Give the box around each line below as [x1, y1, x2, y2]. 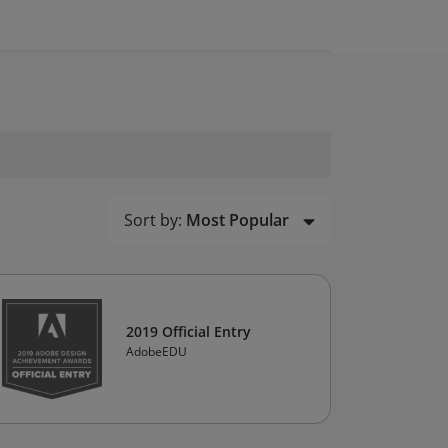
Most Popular [186, 208, 289, 231]
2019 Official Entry [126, 322, 251, 341]
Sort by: [124, 208, 182, 231]
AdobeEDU [126, 343, 187, 360]
